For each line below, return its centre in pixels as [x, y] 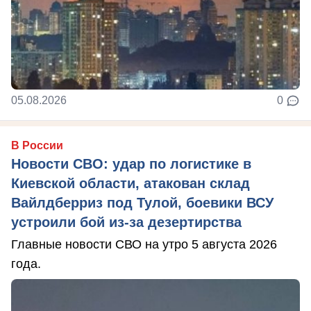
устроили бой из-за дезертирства [126, 222]
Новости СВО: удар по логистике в [131, 164]
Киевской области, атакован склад [131, 184]
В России [37, 146]
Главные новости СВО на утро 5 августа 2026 [144, 245]
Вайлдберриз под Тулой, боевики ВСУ [142, 203]
